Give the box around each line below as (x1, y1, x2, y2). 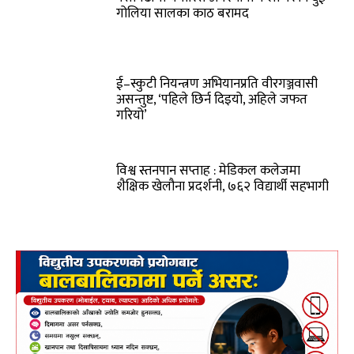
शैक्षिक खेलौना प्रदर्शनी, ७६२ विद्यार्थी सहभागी (116, 175, 330, 198)
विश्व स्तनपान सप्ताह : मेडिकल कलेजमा (116, 159, 301, 182)
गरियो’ (116, 104, 148, 127)
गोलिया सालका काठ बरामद (116, 2, 250, 24)
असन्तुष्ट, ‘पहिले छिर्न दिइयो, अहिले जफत (116, 88, 308, 111)
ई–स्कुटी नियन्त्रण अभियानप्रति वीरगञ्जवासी (116, 73, 318, 96)
